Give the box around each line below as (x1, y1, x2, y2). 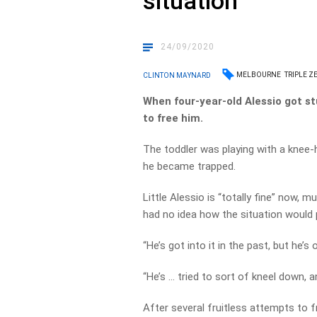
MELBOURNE (236, 71, 282, 79)
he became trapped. (143, 160, 236, 173)
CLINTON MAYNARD (143, 71, 212, 79)
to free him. (143, 112, 204, 125)
